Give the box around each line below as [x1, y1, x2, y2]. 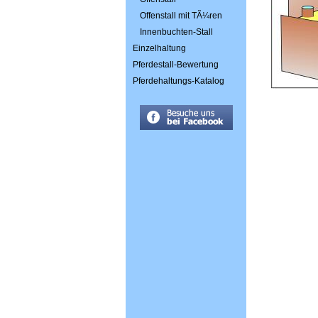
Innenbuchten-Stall [140, 27, 213, 37]
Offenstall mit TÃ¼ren [140, 11, 222, 21]
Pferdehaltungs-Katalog [133, 76, 224, 86]
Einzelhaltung [133, 43, 186, 53]
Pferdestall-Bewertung [133, 60, 219, 70]
